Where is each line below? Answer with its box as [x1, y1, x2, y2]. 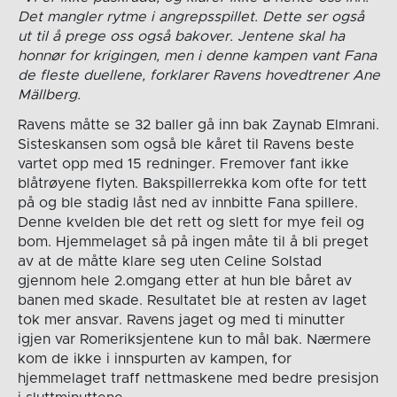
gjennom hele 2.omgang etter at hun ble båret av [17, 273, 352, 288]
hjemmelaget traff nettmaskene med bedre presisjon [17, 370, 378, 385]
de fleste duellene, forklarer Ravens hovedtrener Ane [17, 67, 380, 82]
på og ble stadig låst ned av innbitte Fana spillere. [17, 195, 358, 210]
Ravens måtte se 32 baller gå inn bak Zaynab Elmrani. [17, 117, 379, 132]
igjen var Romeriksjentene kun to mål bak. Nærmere [17, 331, 371, 346]
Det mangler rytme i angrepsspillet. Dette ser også [17, 9, 364, 24]
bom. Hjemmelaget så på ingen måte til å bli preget [17, 234, 369, 249]
